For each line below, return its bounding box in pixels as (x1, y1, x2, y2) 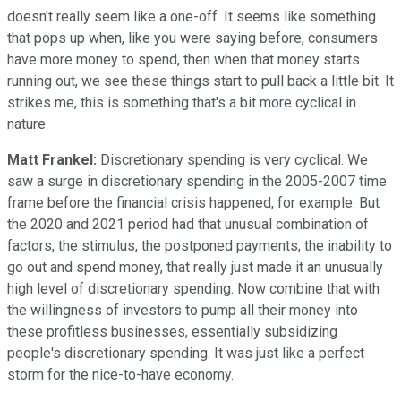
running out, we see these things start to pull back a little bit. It (7, 72, 394, 90)
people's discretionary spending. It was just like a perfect (7, 344, 364, 362)
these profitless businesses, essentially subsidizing (7, 322, 337, 340)
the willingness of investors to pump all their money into (7, 301, 358, 319)
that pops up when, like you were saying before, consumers (7, 29, 378, 47)
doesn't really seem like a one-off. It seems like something (7, 7, 376, 25)
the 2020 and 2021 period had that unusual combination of (7, 215, 369, 233)
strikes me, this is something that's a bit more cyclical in (7, 93, 356, 111)
